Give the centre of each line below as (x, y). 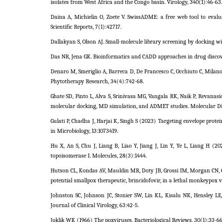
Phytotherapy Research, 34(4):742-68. (97, 81)
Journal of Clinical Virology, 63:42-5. (95, 205)
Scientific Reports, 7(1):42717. (86, 27)
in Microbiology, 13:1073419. (84, 131)
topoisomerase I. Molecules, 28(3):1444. (99, 156)
